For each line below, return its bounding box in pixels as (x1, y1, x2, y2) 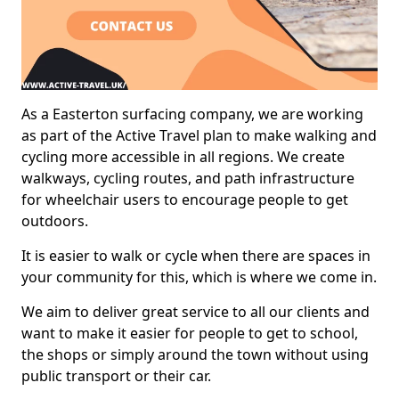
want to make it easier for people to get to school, (21, 322, 358, 343)
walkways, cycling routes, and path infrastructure (21, 167, 354, 188)
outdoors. (21, 210, 88, 231)
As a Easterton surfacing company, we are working (21, 103, 363, 124)
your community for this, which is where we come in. (21, 266, 377, 287)
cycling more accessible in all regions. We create (21, 146, 345, 167)
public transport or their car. (21, 365, 211, 386)
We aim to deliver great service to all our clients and (21, 301, 370, 322)
